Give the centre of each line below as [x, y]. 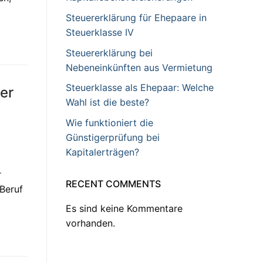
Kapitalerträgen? [102, 152]
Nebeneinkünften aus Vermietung [139, 67]
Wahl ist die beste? [107, 102]
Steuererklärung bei [109, 53]
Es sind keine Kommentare [124, 208]
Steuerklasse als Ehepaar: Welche [140, 88]
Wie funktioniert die [109, 122]
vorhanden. [90, 223]
